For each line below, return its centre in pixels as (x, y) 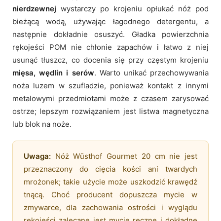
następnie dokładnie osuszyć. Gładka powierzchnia (110, 34)
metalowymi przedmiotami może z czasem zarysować (110, 98)
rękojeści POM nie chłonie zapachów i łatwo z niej (110, 47)
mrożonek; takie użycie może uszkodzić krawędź (110, 182)
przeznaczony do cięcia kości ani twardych (110, 169)
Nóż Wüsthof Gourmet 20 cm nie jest (124, 156)
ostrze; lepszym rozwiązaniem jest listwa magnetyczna (110, 111)
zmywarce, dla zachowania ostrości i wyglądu (110, 207)
